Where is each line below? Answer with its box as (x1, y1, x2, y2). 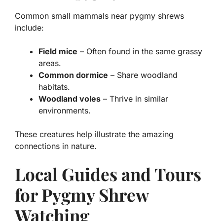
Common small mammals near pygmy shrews (15, 10, 184, 21)
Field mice (38, 46, 77, 56)
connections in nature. (15, 141, 97, 151)
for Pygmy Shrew (15, 183, 149, 206)
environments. (38, 105, 91, 115)
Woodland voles (38, 93, 101, 104)
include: (15, 22, 44, 33)
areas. (38, 58, 61, 68)
